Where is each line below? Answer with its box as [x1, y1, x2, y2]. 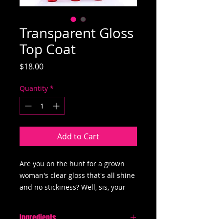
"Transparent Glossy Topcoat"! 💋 [20, 206, 127, 216]
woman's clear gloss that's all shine [20, 171, 135, 180]
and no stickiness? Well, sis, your [20, 182, 126, 192]
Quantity [20, 84, 48, 93]
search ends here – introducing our [20, 194, 135, 204]
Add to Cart [57, 131, 99, 142]
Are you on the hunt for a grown [20, 159, 125, 169]
